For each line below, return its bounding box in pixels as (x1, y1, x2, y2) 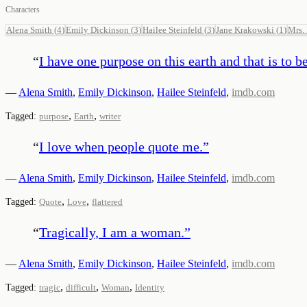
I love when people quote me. (39, 138, 203, 154)
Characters (5, 4, 40, 14)
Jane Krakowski (216, 24, 274, 35)
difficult (66, 282, 96, 293)
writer (99, 110, 121, 121)
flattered (92, 196, 123, 207)
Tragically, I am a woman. (39, 224, 184, 240)
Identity (135, 282, 164, 293)
